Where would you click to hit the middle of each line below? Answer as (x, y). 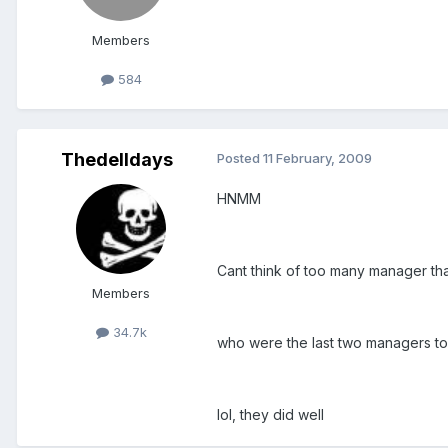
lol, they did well (270, 415)
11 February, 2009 (317, 158)
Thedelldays (117, 160)
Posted (240, 158)
